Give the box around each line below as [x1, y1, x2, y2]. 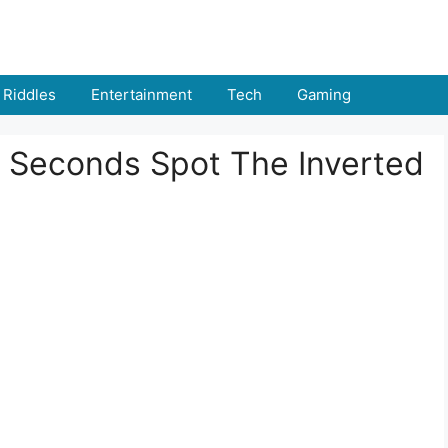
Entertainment [91, 85, 192, 104]
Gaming [297, 85, 351, 104]
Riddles [3, 85, 56, 104]
